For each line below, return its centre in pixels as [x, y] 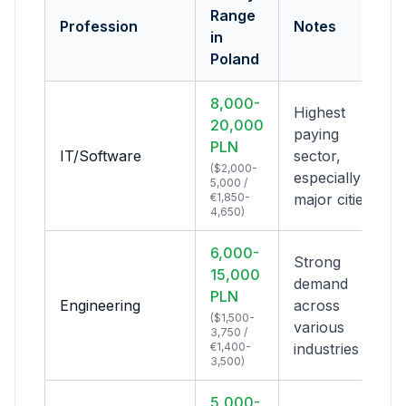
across [317, 305]
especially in [335, 178]
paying [316, 134]
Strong [317, 262]
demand [321, 284]
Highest [319, 112]
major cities [332, 199]
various [319, 327]
